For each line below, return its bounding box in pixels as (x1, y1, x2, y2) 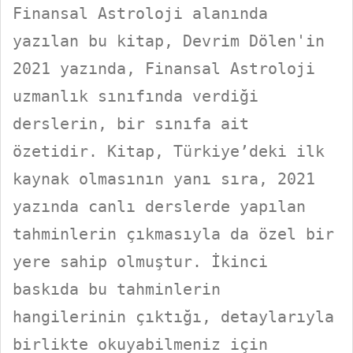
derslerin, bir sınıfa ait (13, 115, 249, 133)
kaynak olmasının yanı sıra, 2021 (13, 170, 315, 188)
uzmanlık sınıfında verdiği (13, 87, 258, 106)
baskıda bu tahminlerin (13, 281, 221, 299)
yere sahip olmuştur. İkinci (13, 253, 268, 271)
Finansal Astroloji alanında (13, 5, 268, 23)
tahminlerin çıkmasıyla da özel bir (13, 225, 334, 243)
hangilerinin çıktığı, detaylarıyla (13, 308, 334, 326)
